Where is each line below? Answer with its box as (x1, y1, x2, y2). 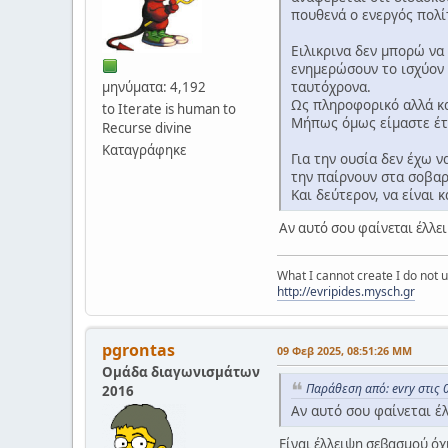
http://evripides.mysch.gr (277, 282, 415, 300)
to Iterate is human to (102, 99, 236, 118)
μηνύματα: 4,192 (102, 77, 206, 96)
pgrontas (102, 338, 175, 361)
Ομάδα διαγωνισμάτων (102, 362, 260, 381)
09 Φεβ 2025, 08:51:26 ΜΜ (277, 342, 412, 358)
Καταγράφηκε (102, 140, 186, 159)
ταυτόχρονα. (291, 76, 371, 96)
